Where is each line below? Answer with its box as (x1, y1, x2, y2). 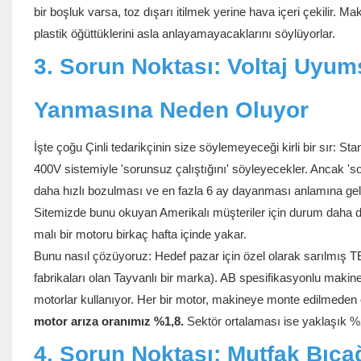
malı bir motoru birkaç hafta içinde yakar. (33, 227, 247, 242)
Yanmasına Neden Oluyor (33, 98, 309, 123)
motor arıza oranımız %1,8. (33, 314, 184, 329)
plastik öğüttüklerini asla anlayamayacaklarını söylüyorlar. (33, 27, 335, 41)
